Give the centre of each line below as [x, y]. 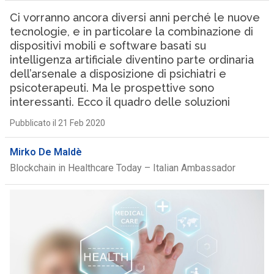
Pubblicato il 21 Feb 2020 [57, 123]
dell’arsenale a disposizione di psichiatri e [118, 74]
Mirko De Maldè [46, 152]
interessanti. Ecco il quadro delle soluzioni [120, 102]
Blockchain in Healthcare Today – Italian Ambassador [122, 168]
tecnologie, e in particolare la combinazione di [131, 31]
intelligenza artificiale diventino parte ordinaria [131, 60]
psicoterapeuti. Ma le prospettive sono [112, 88]
